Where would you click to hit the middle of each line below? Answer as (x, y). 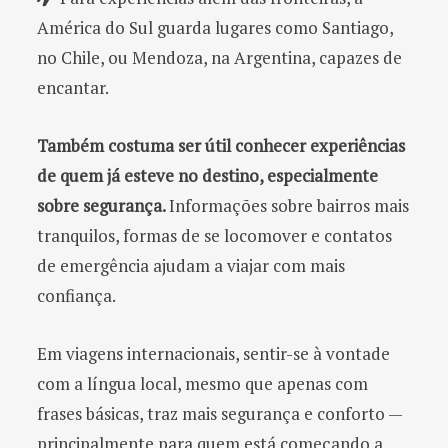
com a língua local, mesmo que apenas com (202, 383)
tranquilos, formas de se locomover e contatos (214, 235)
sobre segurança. (103, 205)
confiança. (76, 295)
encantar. (73, 87)
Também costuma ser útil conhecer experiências (221, 145)
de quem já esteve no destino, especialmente (207, 175)
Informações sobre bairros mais (289, 205)
